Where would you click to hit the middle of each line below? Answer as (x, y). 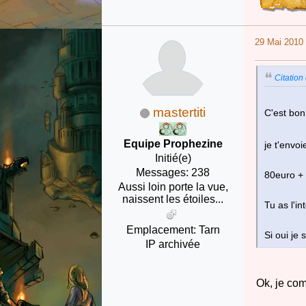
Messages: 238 (173, 173)
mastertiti (180, 113)
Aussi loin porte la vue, (173, 187)
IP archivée (173, 245)
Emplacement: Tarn (173, 230)
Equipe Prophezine (173, 144)
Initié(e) (173, 158)
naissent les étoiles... (173, 199)
